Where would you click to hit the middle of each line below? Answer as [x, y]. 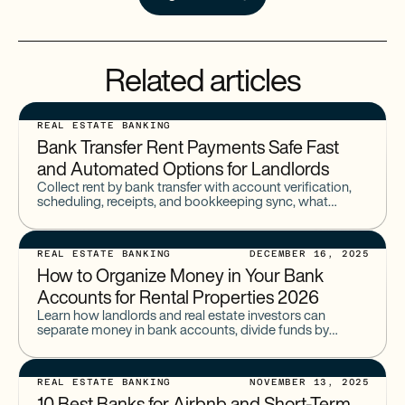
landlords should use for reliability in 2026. [158, 217]
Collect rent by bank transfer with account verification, [194, 188]
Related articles [202, 84]
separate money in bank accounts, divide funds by [183, 331]
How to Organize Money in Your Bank [180, 278]
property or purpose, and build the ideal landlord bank [193, 346]
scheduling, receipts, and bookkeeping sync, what [183, 203]
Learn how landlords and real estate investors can [181, 317]
